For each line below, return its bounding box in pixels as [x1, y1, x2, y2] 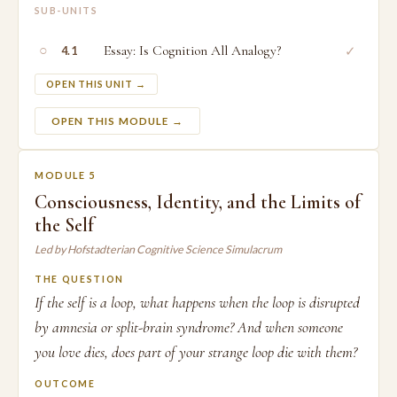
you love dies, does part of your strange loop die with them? [35, 343, 357, 362]
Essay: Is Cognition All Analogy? [104, 42, 281, 59]
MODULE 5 [35, 169, 96, 181]
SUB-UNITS [35, 5, 98, 16]
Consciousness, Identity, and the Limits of [35, 191, 361, 214]
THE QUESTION [35, 274, 124, 284]
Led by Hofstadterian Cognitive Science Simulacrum [35, 243, 282, 256]
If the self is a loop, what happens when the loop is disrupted [35, 293, 360, 312]
